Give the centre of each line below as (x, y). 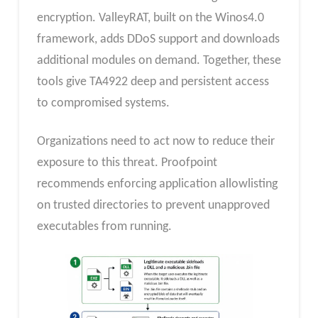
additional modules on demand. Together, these (159, 60)
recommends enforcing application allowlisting (157, 184)
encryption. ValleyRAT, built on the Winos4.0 (150, 18)
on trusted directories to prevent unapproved (153, 205)
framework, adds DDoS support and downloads (158, 39)
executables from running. (104, 226)
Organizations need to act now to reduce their (155, 141)
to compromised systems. (103, 103)
